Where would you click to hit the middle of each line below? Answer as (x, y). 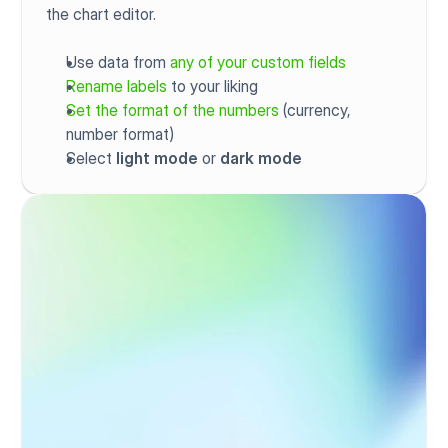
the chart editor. (101, 13)
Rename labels (117, 85)
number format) (120, 133)
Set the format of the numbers (173, 109)
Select (91, 157)
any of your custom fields (258, 61)
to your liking (213, 85)
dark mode (261, 157)
